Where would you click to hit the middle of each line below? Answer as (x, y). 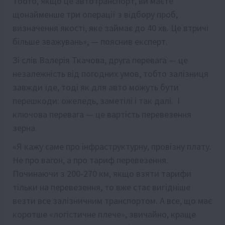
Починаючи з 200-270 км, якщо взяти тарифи (102, 173)
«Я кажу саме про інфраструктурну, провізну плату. (112, 146)
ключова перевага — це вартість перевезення (102, 114)
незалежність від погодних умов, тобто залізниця (110, 73)
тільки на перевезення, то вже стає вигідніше (101, 187)
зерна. (25, 128)
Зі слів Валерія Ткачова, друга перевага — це (100, 60)
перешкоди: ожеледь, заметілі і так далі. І (96, 100)
